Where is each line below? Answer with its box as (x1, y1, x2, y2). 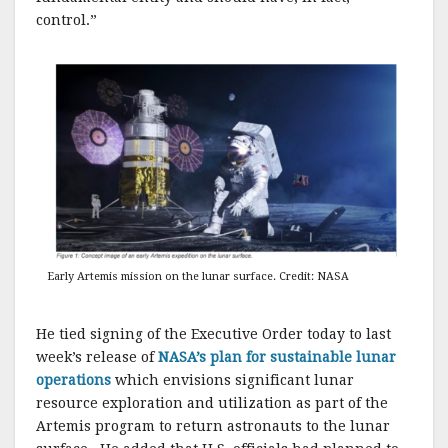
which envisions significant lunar (111, 371, 354, 388)
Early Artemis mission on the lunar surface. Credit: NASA (46, 269, 349, 283)
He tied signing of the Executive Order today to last (36, 325, 391, 342)
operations (36, 371, 111, 388)
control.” (36, 12, 97, 28)
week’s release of (36, 348, 158, 365)
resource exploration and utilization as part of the (36, 394, 388, 411)
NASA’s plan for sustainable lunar (158, 348, 396, 365)
